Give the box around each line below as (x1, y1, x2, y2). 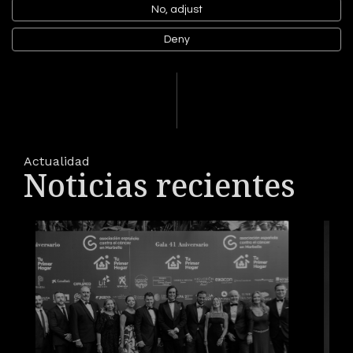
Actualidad (24, 154, 90, 169)
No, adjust (150, 3, 203, 15)
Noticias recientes (24, 163, 295, 206)
